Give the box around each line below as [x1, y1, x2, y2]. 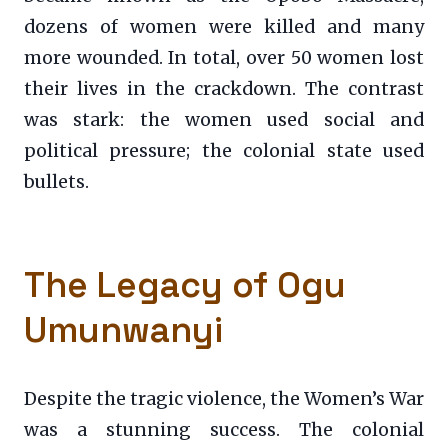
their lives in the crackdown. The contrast [24, 78, 424, 101]
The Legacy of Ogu [24, 262, 346, 308]
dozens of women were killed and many [24, 16, 424, 39]
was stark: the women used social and [24, 109, 424, 132]
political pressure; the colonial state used [24, 140, 424, 163]
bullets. [24, 171, 89, 194]
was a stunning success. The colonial [24, 419, 424, 442]
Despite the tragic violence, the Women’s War [24, 388, 424, 411]
